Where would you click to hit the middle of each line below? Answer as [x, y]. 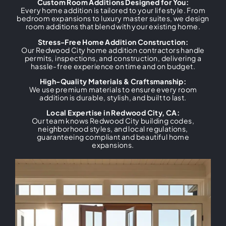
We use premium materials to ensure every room [113, 90]
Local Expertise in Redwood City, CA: [113, 113]
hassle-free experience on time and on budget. [113, 66]
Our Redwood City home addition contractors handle [113, 50]
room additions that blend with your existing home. [113, 26]
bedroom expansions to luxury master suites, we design [113, 18]
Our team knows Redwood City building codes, [113, 121]
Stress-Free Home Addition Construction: [113, 42]
